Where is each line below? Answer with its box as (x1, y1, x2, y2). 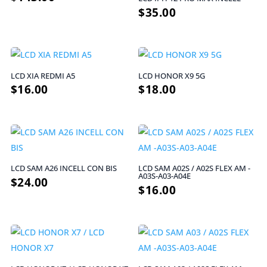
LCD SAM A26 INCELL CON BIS (10, 163, 117, 174)
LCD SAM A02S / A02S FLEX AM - (138, 163, 251, 174)
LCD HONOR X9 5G (138, 70, 206, 81)
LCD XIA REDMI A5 (10, 70, 75, 81)
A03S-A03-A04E (138, 170, 191, 182)
